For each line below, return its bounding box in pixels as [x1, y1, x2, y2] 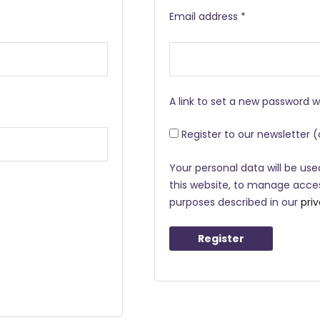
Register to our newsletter [179, 127, 314, 142]
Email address [169, 9, 241, 24]
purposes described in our [169, 194, 301, 209]
